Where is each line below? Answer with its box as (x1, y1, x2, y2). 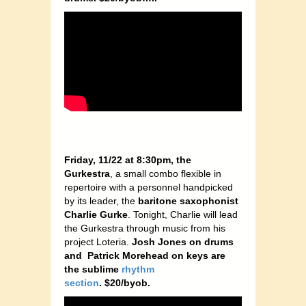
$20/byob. (105, 277, 150, 288)
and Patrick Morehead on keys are (64, 249, 225, 261)
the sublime (64, 263, 122, 275)
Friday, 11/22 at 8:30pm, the (64, 154, 191, 165)
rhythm (122, 263, 154, 275)
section (64, 277, 99, 288)
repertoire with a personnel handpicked (64, 181, 233, 193)
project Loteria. (64, 236, 132, 247)
